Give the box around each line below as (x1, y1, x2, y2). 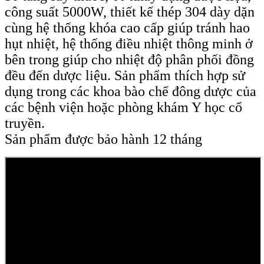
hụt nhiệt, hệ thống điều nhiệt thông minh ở (5, 35, 253, 51)
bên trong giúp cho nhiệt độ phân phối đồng (5, 51, 254, 67)
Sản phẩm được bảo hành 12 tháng (5, 131, 202, 147)
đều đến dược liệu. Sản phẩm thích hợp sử (5, 67, 245, 83)
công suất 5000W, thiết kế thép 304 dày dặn (5, 4, 255, 19)
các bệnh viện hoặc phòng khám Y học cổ (5, 99, 242, 115)
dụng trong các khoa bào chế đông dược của (5, 83, 256, 99)
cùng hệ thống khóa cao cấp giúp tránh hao (5, 19, 250, 35)
